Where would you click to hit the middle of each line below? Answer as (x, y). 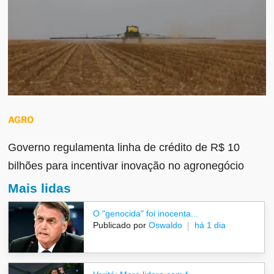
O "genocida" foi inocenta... (146, 214)
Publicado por (120, 225)
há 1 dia (210, 225)
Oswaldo (165, 225)
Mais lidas (40, 188)
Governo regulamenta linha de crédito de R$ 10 (124, 147)
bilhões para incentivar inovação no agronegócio (126, 165)
